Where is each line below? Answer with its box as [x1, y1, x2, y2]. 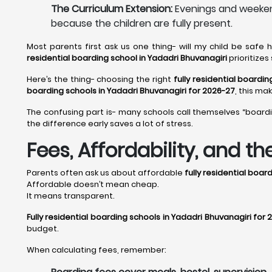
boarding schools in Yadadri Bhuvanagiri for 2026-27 [27, 85, 235, 97]
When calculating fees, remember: [27, 244, 166, 256]
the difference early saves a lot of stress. [27, 118, 193, 129]
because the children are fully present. [51, 16, 233, 30]
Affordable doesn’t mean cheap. [27, 178, 159, 190]
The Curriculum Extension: [51, 2, 172, 16]
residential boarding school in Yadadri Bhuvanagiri [27, 52, 229, 64]
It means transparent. [27, 190, 115, 202]
